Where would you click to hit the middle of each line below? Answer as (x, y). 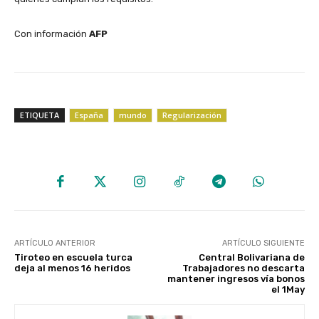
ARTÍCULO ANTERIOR (55, 243)
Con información (52, 34)
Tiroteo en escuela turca (73, 257)
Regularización (192, 115)
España (89, 115)
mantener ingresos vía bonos (236, 278)
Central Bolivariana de (251, 257)
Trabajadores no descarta (243, 268)
